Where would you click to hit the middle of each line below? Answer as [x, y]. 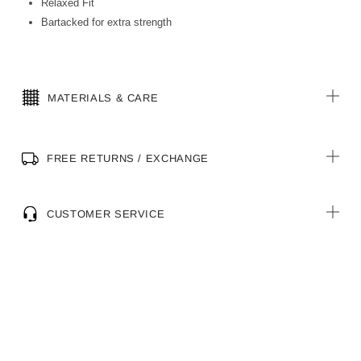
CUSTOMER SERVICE [106, 214]
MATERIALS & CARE [103, 98]
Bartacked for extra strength [106, 22]
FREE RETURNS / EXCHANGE [128, 158]
